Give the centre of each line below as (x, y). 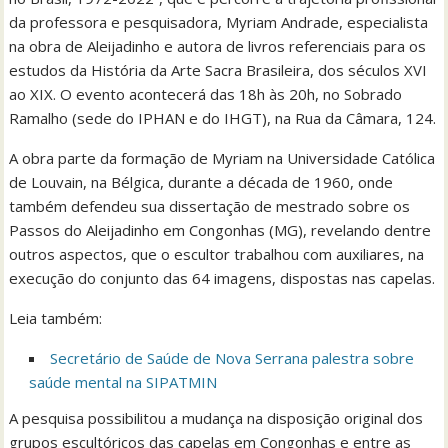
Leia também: (56, 318)
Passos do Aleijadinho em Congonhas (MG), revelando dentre (220, 230)
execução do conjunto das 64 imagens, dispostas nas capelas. (222, 278)
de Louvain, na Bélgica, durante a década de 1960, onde (201, 182)
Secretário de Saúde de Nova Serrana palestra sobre (232, 358)
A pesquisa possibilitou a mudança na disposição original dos (216, 418)
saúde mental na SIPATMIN (123, 382)
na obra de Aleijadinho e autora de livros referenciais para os (218, 46)
